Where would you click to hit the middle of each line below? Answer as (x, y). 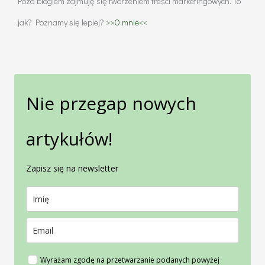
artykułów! (69, 138)
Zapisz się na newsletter (72, 168)
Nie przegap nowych (111, 103)
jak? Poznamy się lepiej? (62, 22)
